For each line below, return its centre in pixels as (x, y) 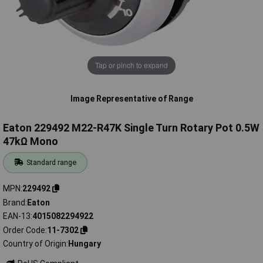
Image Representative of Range (131, 98)
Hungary (85, 244)
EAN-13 (17, 216)
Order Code (24, 230)
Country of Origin (35, 244)
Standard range (52, 163)
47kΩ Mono (31, 141)
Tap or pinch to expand (131, 65)
